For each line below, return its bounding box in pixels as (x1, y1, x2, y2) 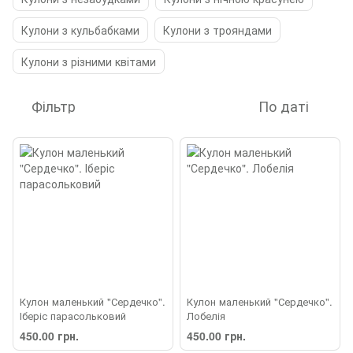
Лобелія (187, 308, 225, 324)
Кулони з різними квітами (21, 54, 156, 69)
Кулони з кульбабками (21, 22, 139, 38)
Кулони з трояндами (163, 22, 272, 38)
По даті (258, 95, 309, 116)
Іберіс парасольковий (20, 308, 126, 324)
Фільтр (32, 95, 76, 116)
